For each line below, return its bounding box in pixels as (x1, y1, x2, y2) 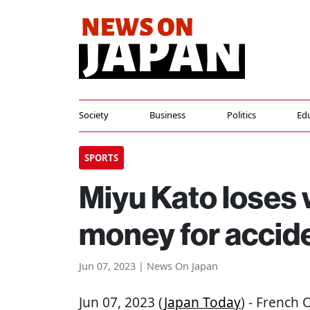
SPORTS (84, 152, 118, 164)
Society (79, 109, 109, 121)
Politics (226, 109, 256, 121)
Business (149, 109, 186, 121)
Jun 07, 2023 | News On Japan (79, 259, 218, 273)
